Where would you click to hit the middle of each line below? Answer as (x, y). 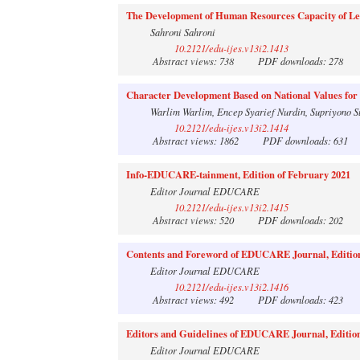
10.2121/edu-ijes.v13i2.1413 (231, 48)
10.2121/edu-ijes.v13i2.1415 (231, 207)
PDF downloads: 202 (299, 220)
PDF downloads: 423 (299, 299)
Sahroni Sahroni (183, 32)
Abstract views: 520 (203, 220)
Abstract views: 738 (203, 61)
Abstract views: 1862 (205, 140)
